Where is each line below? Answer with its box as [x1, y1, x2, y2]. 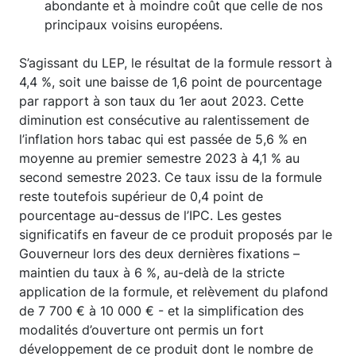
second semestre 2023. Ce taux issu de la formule [19, 169, 322, 185]
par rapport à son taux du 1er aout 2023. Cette [19, 93, 304, 109]
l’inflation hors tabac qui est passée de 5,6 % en [19, 131, 307, 147]
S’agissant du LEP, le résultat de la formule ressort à [19, 55, 332, 71]
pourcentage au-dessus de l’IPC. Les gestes [19, 207, 281, 223]
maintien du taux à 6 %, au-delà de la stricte [19, 265, 284, 281]
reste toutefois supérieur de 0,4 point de [19, 188, 263, 204]
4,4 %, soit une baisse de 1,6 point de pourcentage [19, 74, 322, 90]
